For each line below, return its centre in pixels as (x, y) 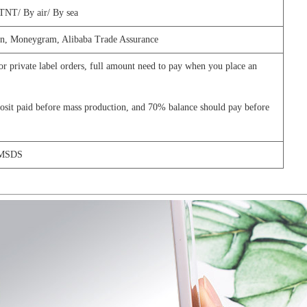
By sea (65, 13)
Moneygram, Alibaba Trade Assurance (84, 40)
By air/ (37, 13)
